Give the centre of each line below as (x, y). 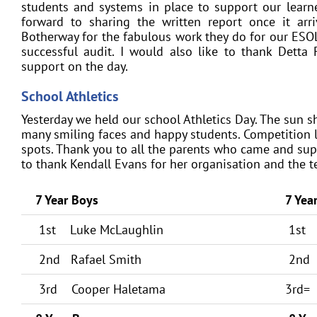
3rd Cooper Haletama (100, 289)
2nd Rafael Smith (88, 259)
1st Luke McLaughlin (99, 230)
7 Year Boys (67, 200)
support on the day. (75, 66)
